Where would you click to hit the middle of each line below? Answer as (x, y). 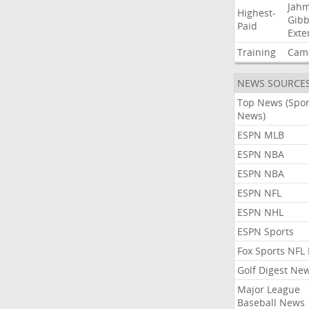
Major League (268, 289)
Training (256, 52)
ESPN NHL (260, 212)
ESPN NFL (259, 193)
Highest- (256, 13)
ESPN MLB (260, 135)
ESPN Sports (265, 231)
